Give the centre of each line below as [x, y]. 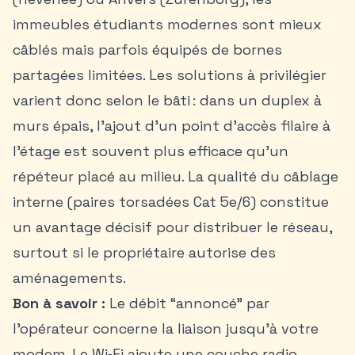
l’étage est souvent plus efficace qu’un [151, 151]
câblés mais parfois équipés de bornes [147, 50]
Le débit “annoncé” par [187, 303]
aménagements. [69, 278]
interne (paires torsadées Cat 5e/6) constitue [171, 202]
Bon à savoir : [59, 303]
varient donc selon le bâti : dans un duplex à [167, 100]
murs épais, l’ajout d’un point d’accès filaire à [172, 126]
